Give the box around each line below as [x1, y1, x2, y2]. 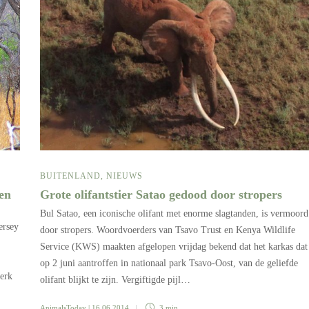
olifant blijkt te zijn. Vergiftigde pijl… [40, 274, 190, 285]
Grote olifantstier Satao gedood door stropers [40, 187, 286, 201]
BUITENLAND [40, 170, 101, 181]
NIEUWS [106, 170, 143, 181]
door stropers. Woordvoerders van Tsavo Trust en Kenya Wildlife [40, 224, 295, 235]
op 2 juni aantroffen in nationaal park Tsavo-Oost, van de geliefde [40, 257, 298, 268]
